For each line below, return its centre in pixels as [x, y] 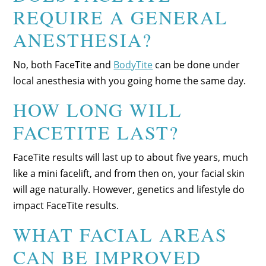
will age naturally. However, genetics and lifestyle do [129, 189]
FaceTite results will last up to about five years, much [131, 157]
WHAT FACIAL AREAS [121, 234]
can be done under [197, 64]
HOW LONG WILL [98, 109]
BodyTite [133, 64]
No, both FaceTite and [64, 64]
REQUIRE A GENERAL [121, 17]
